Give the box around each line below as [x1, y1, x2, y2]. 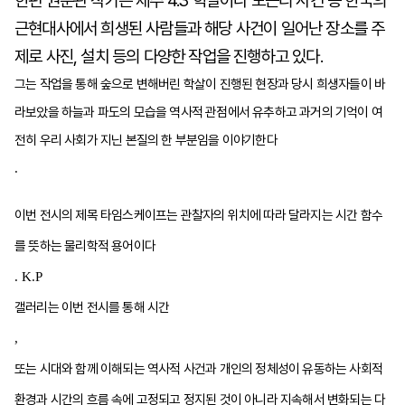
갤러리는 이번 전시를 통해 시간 [14, 299, 170, 316]
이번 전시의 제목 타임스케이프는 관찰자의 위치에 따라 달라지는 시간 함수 [14, 207, 383, 223]
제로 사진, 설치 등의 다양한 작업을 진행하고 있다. [14, 46, 327, 67]
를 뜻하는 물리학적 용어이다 [14, 238, 155, 254]
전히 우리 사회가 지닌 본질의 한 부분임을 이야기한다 [14, 132, 278, 148]
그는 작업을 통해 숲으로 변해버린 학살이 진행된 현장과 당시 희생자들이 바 [14, 76, 386, 92]
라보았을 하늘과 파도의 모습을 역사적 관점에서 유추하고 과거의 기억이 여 [14, 104, 383, 120]
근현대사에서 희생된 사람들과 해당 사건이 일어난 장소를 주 [14, 18, 385, 39]
